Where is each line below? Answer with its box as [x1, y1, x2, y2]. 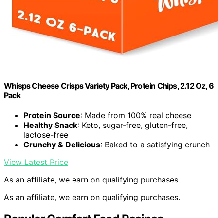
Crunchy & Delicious [23, 140, 100, 150]
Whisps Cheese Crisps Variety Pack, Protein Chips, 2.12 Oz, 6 [4, 80, 214, 91]
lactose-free [23, 130, 68, 140]
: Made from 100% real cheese [80, 110, 191, 121]
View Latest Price [4, 157, 68, 167]
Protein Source [23, 110, 80, 121]
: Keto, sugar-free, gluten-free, [77, 120, 188, 130]
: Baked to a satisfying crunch [100, 140, 210, 150]
